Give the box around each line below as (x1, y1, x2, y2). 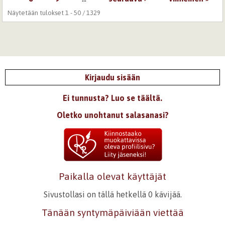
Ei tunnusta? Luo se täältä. (63, 93, 162, 103)
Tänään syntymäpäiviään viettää (41, 207, 184, 218)
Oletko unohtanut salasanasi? (56, 110, 169, 120)
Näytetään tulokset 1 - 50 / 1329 (8, 9, 101, 17)
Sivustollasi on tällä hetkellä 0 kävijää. (43, 190, 182, 199)
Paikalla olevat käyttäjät (59, 171, 166, 182)
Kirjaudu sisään (85, 73, 140, 82)
